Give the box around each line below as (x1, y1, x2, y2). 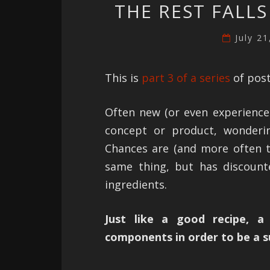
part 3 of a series (142, 71, 230, 86)
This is (105, 71, 142, 86)
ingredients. (105, 177, 167, 192)
